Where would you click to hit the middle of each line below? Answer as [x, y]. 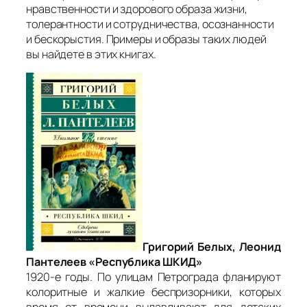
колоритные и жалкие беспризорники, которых [153, 292]
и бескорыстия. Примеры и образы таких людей [146, 39]
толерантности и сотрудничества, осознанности [150, 24]
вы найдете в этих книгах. [91, 54]
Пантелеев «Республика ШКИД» [116, 262]
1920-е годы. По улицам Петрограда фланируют [153, 277]
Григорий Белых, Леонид [212, 247]
